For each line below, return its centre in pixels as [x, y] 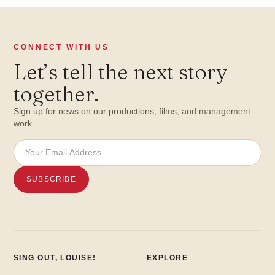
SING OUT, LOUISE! [55, 258]
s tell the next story [138, 72]
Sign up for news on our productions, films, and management [132, 111]
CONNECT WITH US [62, 47]
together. [56, 94]
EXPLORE [168, 258]
